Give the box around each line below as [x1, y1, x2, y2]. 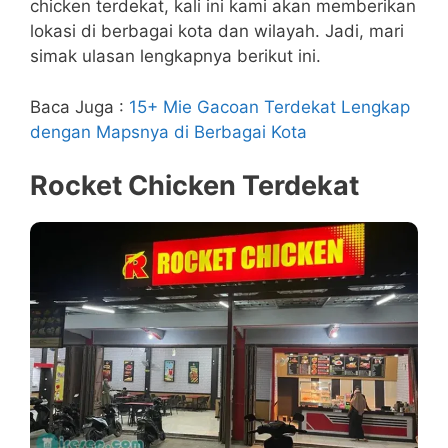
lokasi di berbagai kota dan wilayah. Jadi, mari [30, 21, 404, 41]
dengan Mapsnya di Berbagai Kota [30, 121, 307, 142]
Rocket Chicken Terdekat [30, 169, 359, 202]
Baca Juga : [30, 96, 129, 117]
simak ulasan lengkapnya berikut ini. [30, 46, 321, 66]
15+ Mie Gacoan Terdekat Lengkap [129, 96, 410, 117]
